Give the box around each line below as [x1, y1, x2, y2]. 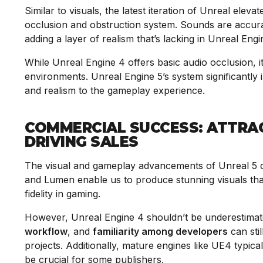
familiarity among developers [93, 225, 228, 237]
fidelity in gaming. [25, 188, 100, 200]
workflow [25, 225, 68, 237]
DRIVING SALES [25, 133, 139, 150]
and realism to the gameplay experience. [25, 85, 205, 96]
